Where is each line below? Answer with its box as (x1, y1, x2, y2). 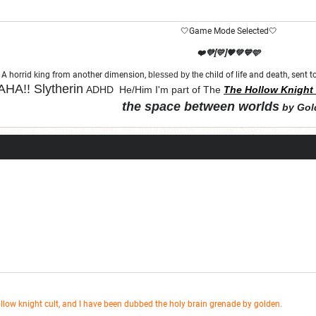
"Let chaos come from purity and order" (148, 126, 309, 137)
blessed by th (148, 69, 199, 80)
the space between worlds (122, 99, 279, 114)
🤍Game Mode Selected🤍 (180, 25, 277, 36)
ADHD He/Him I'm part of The (83, 83, 221, 95)
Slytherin (30, 81, 83, 96)
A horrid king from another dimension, (1, 69, 148, 80)
